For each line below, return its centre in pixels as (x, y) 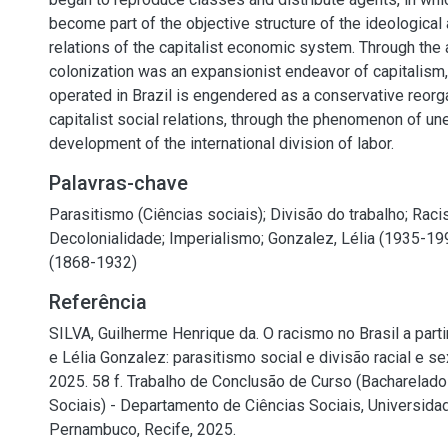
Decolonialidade (105, 238)
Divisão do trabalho (337, 214)
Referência (98, 302)
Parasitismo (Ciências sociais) (156, 214)
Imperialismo (215, 238)
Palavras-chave (118, 183)
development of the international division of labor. (221, 143)
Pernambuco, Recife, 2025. (142, 429)
